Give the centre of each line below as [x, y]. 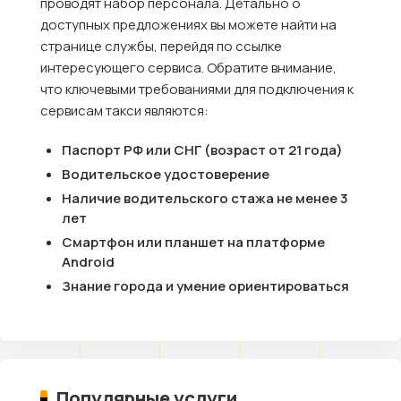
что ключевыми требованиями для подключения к [197, 89]
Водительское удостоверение [166, 174]
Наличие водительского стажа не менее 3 [205, 198]
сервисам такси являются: [124, 110]
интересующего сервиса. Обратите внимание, [188, 67]
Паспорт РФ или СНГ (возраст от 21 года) [202, 149]
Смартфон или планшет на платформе [193, 242]
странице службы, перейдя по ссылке [161, 46]
